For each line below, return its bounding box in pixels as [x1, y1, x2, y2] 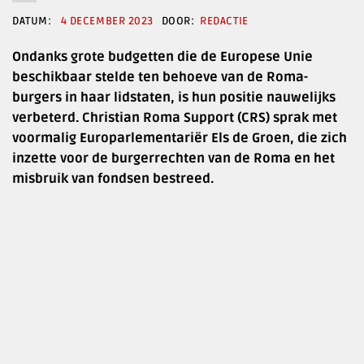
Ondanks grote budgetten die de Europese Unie [12, 49, 313, 66]
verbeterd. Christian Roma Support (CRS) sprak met [12, 110, 337, 127]
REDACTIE [200, 15, 249, 28]
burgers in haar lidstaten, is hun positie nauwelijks [12, 89, 336, 106]
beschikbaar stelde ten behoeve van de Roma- [12, 69, 308, 86]
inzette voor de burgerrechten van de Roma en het [12, 150, 335, 167]
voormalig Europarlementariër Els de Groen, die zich [12, 130, 347, 147]
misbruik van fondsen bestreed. [12, 171, 214, 188]
